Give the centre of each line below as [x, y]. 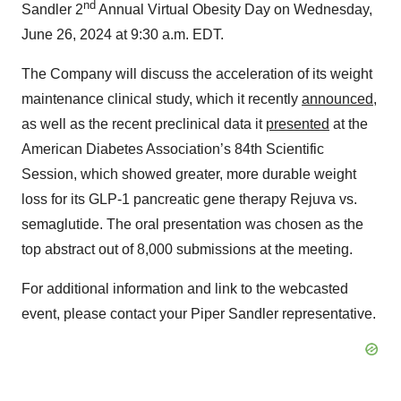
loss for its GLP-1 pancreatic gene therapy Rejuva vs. [189, 200]
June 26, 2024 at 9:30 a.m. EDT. [123, 35]
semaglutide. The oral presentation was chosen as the [192, 225]
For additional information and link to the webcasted [185, 289]
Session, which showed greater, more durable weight [189, 175]
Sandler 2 [52, 10]
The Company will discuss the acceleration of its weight [197, 74]
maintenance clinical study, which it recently [162, 99]
